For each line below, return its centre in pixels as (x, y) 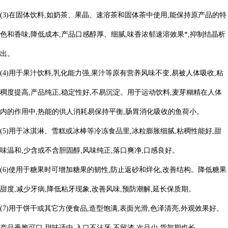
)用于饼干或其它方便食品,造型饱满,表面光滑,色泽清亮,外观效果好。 (115, 208)
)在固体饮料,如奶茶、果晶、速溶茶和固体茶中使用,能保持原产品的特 (116, 15)
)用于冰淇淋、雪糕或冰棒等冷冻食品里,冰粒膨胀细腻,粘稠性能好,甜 (114, 131)
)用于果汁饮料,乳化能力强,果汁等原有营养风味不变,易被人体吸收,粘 (115, 73)
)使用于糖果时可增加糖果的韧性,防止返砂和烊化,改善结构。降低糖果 (116, 170)
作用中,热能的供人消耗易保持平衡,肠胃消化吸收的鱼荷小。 (109, 112)
